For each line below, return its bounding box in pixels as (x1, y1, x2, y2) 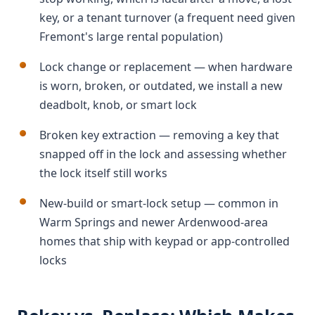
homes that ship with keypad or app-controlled (39, 233, 290, 249)
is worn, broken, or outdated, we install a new (39, 78, 283, 94)
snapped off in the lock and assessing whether (39, 146, 287, 162)
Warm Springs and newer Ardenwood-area (39, 214, 268, 230)
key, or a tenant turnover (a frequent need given (39, 10, 295, 25)
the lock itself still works (39, 165, 167, 181)
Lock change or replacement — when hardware (39, 59, 292, 75)
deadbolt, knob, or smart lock (39, 97, 197, 112)
